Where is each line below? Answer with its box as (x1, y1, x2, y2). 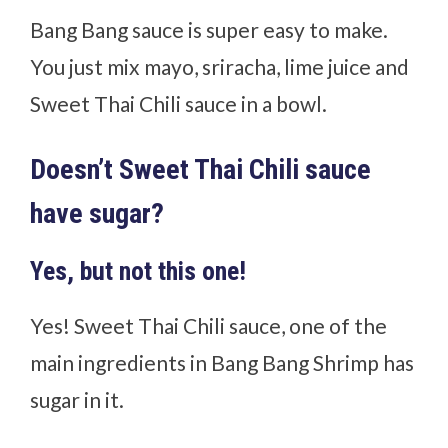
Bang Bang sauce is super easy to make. (30, 16, 389, 42)
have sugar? (30, 196, 165, 230)
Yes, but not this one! (30, 255, 247, 286)
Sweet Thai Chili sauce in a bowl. (30, 90, 328, 116)
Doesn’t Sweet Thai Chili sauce (30, 152, 372, 186)
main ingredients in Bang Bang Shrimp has (30, 349, 415, 375)
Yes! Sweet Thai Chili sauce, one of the (30, 312, 388, 338)
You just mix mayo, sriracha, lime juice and (30, 53, 410, 79)
